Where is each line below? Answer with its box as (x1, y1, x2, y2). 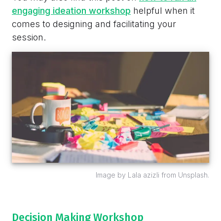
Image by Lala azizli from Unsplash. (96, 171, 209, 179)
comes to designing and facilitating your (12, 19, 176, 30)
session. (12, 32, 46, 43)
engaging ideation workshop (12, 5, 131, 16)
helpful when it (131, 5, 195, 16)
